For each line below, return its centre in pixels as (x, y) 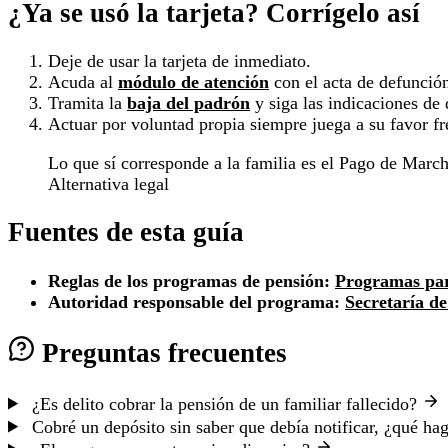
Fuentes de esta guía (126, 232)
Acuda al (83, 81)
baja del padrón (188, 102)
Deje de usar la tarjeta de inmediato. (179, 60)
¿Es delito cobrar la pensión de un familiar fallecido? (225, 403)
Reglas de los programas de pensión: (189, 280)
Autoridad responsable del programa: (194, 301)
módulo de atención (193, 81)
